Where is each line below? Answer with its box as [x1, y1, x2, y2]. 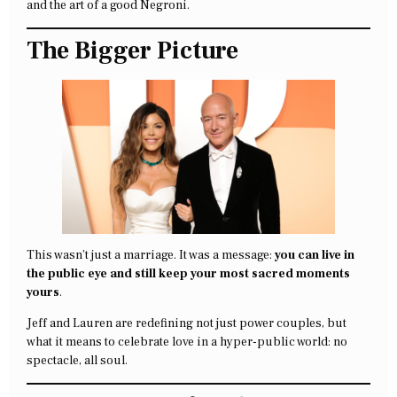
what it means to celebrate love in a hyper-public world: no [27, 334, 347, 351]
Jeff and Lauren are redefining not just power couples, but [27, 315, 346, 332]
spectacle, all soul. [27, 353, 128, 370]
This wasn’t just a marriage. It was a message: [27, 246, 275, 263]
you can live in [275, 246, 354, 263]
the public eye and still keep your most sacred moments [27, 265, 350, 282]
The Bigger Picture [27, 35, 238, 67]
